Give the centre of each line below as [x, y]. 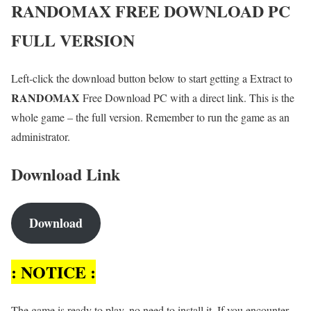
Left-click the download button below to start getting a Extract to [152, 78]
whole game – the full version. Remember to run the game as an [150, 117]
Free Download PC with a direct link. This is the [187, 97]
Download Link [66, 174]
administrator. [41, 136]
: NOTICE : [53, 272]
